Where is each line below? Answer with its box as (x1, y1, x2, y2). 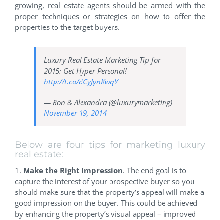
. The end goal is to (123, 165, 186, 176)
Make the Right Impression (23, 165, 123, 176)
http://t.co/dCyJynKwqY (44, 76, 118, 86)
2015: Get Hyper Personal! (44, 65, 127, 76)
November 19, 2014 (44, 108, 107, 118)
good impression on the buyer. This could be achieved (15, 198, 197, 208)
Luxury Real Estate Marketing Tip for (44, 55, 161, 65)
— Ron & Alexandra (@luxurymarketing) (44, 97, 172, 107)
